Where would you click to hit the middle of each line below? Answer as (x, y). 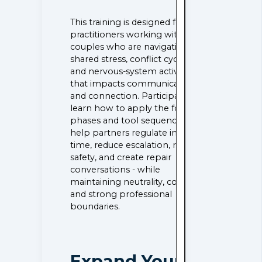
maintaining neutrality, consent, (137, 182)
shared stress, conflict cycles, (131, 59)
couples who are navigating (130, 47)
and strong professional (121, 194)
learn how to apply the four (130, 108)
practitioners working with (127, 35)
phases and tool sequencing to (136, 121)
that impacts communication (133, 84)
